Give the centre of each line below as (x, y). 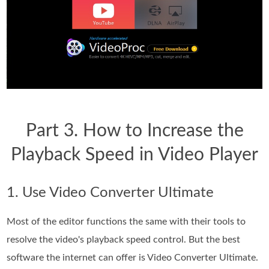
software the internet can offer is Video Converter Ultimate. (133, 257)
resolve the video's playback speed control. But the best (124, 239)
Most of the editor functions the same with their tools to (126, 221)
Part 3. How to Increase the (134, 131)
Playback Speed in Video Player (134, 155)
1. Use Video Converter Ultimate (110, 192)
